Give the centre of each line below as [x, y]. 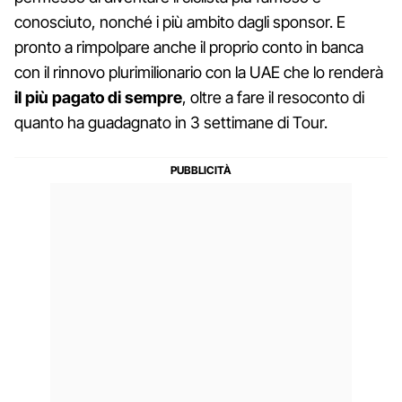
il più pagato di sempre [98, 97]
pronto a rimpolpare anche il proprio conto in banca [189, 47]
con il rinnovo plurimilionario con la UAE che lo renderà [199, 72]
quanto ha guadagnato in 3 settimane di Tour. [171, 122]
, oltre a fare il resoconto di [273, 97]
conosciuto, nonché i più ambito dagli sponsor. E [180, 22]
